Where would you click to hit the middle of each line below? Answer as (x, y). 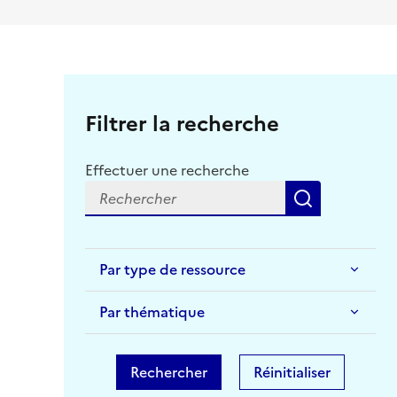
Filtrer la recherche (182, 124)
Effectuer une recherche (167, 170)
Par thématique (152, 311)
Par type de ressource (172, 269)
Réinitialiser (292, 372)
